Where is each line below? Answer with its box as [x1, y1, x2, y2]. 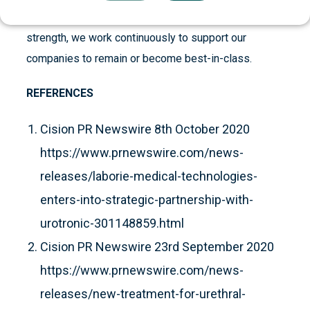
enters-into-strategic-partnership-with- [40, 192, 253, 208]
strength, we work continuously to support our [26, 31, 246, 45]
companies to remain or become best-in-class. [26, 52, 252, 66]
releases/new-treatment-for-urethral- [40, 286, 246, 302]
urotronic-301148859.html [40, 216, 184, 231]
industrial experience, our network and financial [26, 10, 251, 24]
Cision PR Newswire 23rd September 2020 [40, 239, 274, 255]
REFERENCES [26, 86, 93, 100]
